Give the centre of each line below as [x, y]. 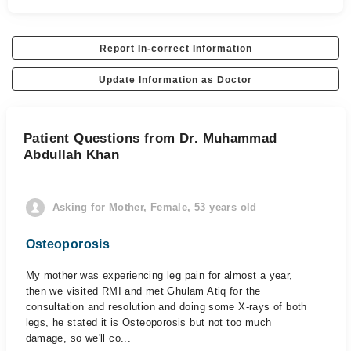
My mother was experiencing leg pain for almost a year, [159, 275]
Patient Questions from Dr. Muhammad [150, 138]
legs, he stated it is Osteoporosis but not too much [148, 322]
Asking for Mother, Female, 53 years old [154, 207]
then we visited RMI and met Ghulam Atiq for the [143, 291]
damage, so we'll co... [78, 338]
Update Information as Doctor [175, 80]
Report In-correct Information [175, 49]
